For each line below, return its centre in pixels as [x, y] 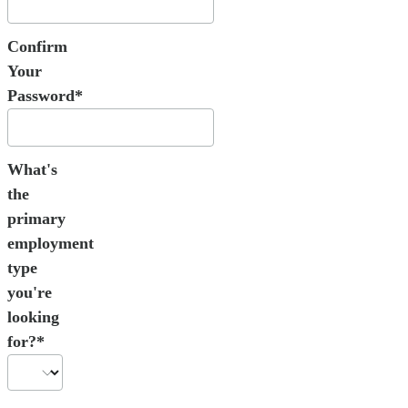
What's [32, 169]
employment [51, 243]
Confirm [37, 46]
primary [36, 218]
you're [30, 292]
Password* [45, 95]
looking [33, 316]
